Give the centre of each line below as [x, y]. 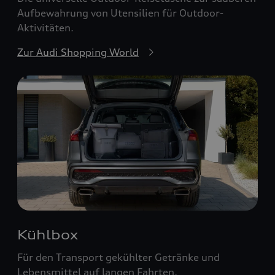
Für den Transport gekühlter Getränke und [118, 258]
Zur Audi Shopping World [78, 52]
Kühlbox [48, 235]
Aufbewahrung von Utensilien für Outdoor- [120, 13]
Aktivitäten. [45, 27]
